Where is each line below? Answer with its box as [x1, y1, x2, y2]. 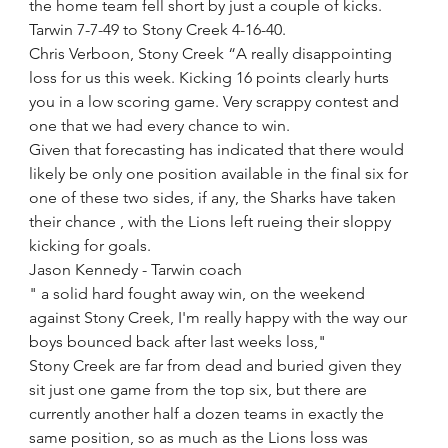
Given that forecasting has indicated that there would [29, 140, 409, 159]
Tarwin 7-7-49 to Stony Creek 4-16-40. [29, 20, 287, 39]
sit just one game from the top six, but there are [29, 380, 372, 399]
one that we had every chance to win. [29, 116, 291, 135]
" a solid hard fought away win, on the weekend [29, 284, 370, 303]
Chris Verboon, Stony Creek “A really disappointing [29, 44, 397, 63]
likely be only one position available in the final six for [29, 164, 413, 183]
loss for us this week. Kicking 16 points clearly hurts [29, 68, 394, 87]
